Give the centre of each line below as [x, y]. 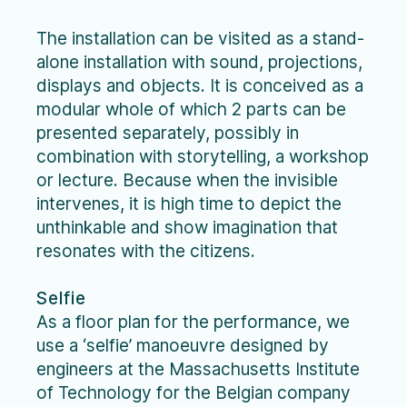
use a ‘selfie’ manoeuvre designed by [183, 346]
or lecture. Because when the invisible [187, 180]
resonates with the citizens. [146, 251]
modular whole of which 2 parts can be [191, 109]
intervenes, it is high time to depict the [189, 204]
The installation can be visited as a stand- [200, 39]
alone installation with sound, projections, [199, 62]
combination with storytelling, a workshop [203, 157]
